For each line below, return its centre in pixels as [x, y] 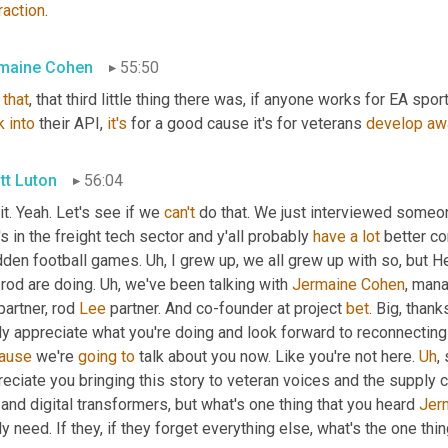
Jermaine [324, 284]
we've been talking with [206, 284]
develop [394, 124]
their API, [71, 124]
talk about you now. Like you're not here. [277, 356]
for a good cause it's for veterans [246, 124]
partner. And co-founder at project [226, 308]
